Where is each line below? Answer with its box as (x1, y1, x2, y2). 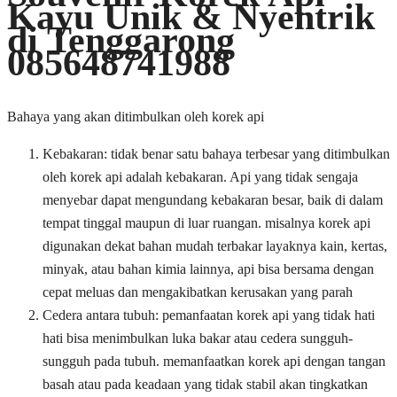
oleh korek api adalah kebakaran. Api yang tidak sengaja (43, 169, 358, 185)
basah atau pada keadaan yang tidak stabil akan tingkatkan (43, 377, 368, 393)
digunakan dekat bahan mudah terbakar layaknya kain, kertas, (43, 238, 387, 254)
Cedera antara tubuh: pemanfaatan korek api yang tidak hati (43, 307, 375, 323)
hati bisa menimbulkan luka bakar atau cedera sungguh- (43, 331, 353, 346)
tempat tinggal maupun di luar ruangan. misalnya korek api (43, 215, 370, 231)
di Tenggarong (7, 19, 235, 61)
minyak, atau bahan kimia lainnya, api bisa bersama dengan (43, 261, 374, 277)
